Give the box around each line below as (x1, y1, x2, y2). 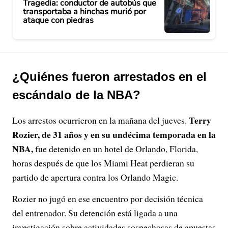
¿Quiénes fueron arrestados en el (12, 70, 207, 83)
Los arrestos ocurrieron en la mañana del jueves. (12, 114, 189, 126)
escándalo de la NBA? (12, 88, 140, 102)
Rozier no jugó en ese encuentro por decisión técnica (12, 192, 203, 205)
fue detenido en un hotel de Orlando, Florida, (33, 142, 198, 155)
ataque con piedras (23, 14, 94, 26)
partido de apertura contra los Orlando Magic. (12, 171, 178, 183)
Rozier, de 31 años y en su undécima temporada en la (12, 128, 216, 141)
